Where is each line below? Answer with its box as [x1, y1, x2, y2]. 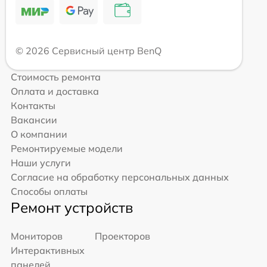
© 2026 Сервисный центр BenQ [15, 45, 162, 57]
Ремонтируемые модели [11, 142, 123, 155]
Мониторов [11, 230, 63, 243]
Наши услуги [11, 157, 71, 169]
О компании [11, 128, 67, 141]
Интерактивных [11, 244, 85, 257]
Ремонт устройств [11, 198, 133, 217]
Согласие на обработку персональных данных [11, 171, 229, 184]
